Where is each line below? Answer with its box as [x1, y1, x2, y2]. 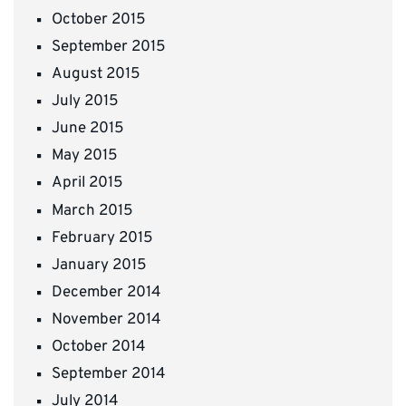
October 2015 [52, 9, 146, 30]
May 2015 [52, 146, 118, 167]
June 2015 [52, 119, 124, 140]
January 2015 [52, 255, 147, 275]
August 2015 [52, 64, 140, 85]
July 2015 [52, 92, 119, 112]
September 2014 [52, 364, 166, 385]
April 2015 [52, 173, 123, 194]
